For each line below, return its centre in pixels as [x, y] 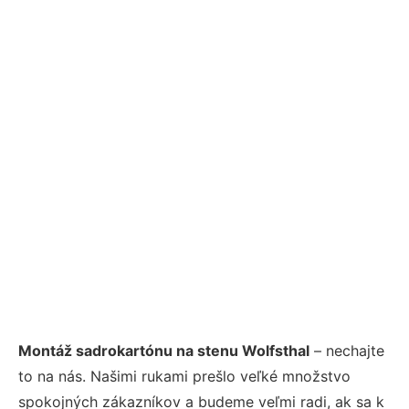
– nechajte [347, 350]
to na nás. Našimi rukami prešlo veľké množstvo [184, 376]
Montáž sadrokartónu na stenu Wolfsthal [164, 350]
